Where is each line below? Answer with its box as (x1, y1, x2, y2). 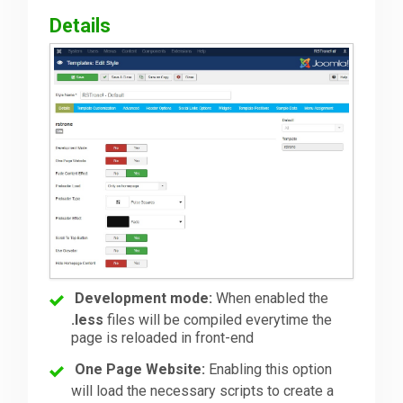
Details (49, 13, 112, 37)
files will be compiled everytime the (103, 310, 333, 328)
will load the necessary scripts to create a (71, 381, 335, 399)
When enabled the (212, 289, 329, 307)
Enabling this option (205, 360, 333, 378)
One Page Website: (75, 360, 206, 378)
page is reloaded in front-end (71, 328, 255, 346)
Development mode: (75, 289, 213, 307)
